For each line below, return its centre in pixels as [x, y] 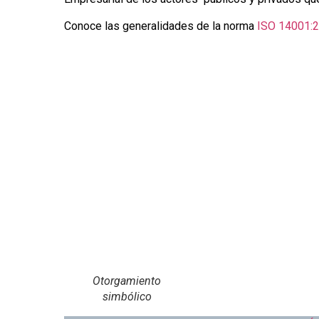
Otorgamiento [127, 281]
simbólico [127, 296]
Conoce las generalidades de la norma [159, 26]
